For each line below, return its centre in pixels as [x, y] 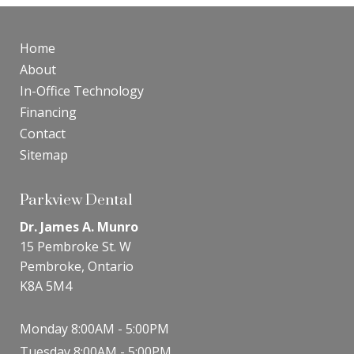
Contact [43, 134]
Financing [48, 113]
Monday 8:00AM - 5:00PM [94, 329]
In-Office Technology [82, 91]
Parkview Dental [76, 200]
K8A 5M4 [46, 286]
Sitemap [44, 155]
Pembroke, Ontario [77, 267]
